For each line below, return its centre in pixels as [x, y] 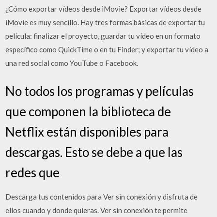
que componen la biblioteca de [88, 111]
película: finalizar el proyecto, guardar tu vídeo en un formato [103, 36]
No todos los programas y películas [100, 91]
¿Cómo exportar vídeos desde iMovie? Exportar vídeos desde [104, 9]
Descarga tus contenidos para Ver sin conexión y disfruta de [102, 196]
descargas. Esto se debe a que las [94, 152]
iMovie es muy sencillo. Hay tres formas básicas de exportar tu [105, 22]
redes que [33, 172]
